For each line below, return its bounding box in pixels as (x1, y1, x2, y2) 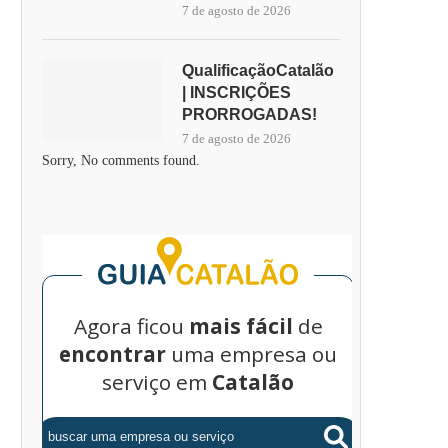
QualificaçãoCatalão (182, 62, 334, 79)
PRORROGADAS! (182, 106, 317, 123)
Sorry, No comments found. (42, 153, 200, 168)
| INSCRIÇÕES (182, 84, 291, 101)
